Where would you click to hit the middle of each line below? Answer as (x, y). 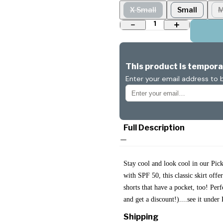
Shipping (141, 217)
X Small (143, 10)
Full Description (154, 128)
